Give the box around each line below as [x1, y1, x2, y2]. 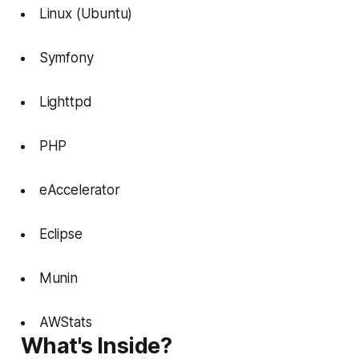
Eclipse [38, 225, 83, 242]
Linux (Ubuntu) [38, 5, 133, 22]
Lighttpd [38, 93, 92, 110]
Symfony [38, 49, 94, 66]
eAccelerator [38, 181, 120, 198]
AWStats [38, 313, 92, 330]
